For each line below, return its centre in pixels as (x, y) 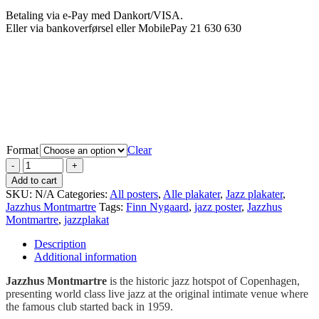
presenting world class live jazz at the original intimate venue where (157, 293)
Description (60, 244)
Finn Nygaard (157, 206)
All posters (134, 194)
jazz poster (218, 206)
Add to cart (34, 180)
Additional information (85, 256)
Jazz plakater (254, 194)
